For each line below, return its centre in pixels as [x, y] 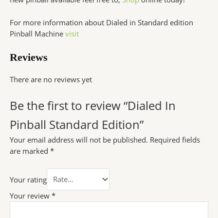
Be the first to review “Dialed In [93, 106]
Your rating [28, 179]
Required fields [175, 140]
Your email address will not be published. [79, 140]
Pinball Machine [37, 33]
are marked [30, 151]
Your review [31, 195]
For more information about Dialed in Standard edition [101, 22]
